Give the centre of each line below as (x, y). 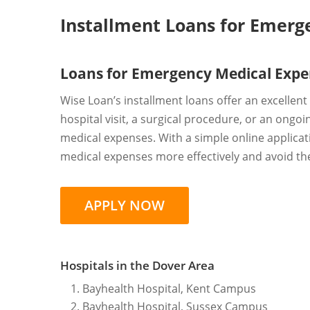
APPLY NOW (125, 206)
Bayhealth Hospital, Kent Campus (169, 289)
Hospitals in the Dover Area (137, 266)
